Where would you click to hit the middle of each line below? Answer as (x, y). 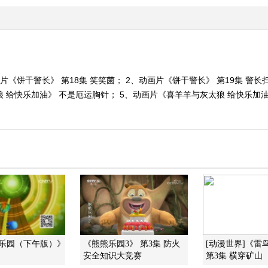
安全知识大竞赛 (112, 256)
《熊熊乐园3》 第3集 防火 (132, 244)
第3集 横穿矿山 (234, 256)
